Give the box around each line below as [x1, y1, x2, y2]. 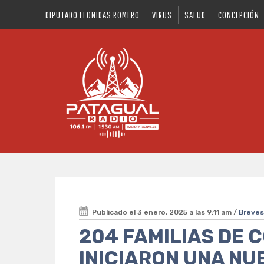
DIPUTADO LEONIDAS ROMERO [45, 9, 140, 20]
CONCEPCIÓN [218, 9, 260, 20]
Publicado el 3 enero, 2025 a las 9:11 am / [92, 208, 239, 216]
